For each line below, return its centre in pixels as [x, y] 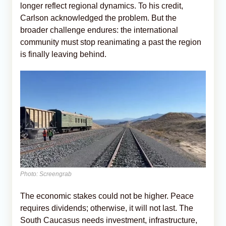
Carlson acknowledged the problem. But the [98, 18]
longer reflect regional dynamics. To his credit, [102, 6]
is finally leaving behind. [63, 54]
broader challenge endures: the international [99, 30]
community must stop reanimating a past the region [111, 42]
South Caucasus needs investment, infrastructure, [109, 220]
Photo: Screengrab [46, 174]
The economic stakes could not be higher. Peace [107, 196]
